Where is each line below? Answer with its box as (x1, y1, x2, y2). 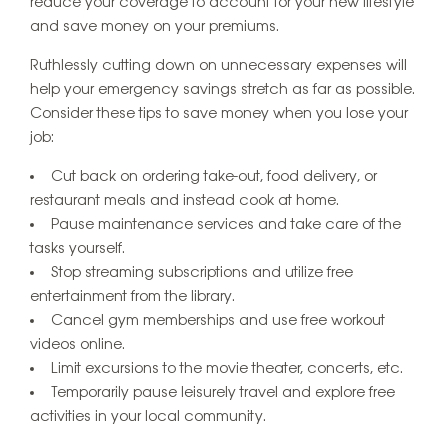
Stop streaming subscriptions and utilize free (51, 264, 353, 281)
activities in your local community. (30, 408, 266, 425)
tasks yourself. (30, 240, 125, 257)
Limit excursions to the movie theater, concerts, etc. (51, 360, 403, 377)
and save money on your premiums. (30, 18, 279, 35)
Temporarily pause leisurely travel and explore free (51, 384, 395, 401)
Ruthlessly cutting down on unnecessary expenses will (30, 57, 407, 74)
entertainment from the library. (30, 288, 235, 305)
